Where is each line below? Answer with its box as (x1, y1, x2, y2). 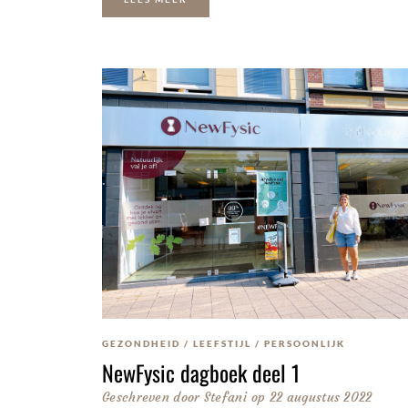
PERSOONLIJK (264, 338, 345, 350)
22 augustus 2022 (269, 389, 372, 406)
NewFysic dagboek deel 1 (102, 356, 300, 390)
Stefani (199, 389, 247, 406)
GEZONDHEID (102, 338, 180, 350)
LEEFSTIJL (193, 338, 251, 350)
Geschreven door (102, 389, 200, 406)
